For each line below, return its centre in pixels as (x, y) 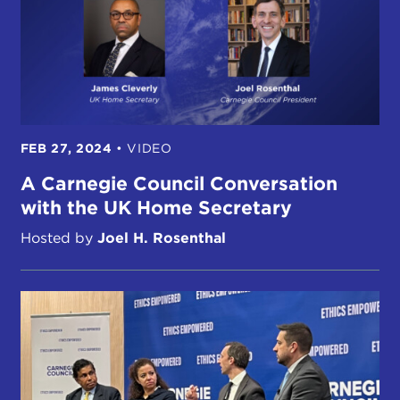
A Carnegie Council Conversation (179, 184)
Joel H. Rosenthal (161, 238)
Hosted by (58, 238)
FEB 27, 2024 (66, 149)
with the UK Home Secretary (156, 208)
